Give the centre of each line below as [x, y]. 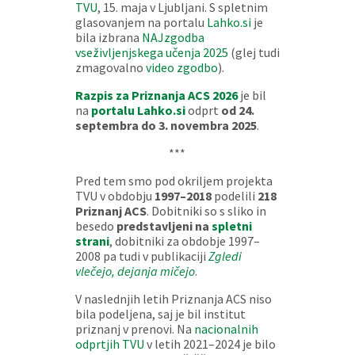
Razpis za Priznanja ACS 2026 [157, 95]
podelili [234, 196]
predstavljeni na [164, 226]
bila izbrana [108, 37]
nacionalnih [226, 329]
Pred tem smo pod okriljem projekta [174, 181]
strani [92, 241]
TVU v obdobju [115, 196]
